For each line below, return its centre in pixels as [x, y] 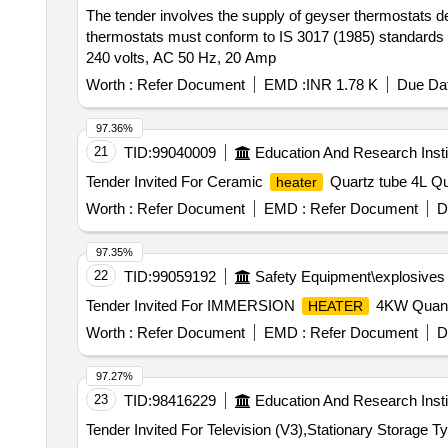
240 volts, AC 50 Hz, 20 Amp [180, 57]
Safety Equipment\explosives [349, 276]
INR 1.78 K [341, 84]
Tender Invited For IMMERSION [192, 305]
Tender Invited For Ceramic [176, 181]
